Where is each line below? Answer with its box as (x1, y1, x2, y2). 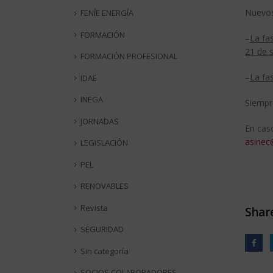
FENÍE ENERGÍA (80, 7, 133, 19)
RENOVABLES (80, 180, 129, 192)
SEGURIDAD (80, 224, 124, 235)
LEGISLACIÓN (80, 137, 128, 149)
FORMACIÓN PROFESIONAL (80, 51, 177, 62)
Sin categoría (80, 245, 129, 257)
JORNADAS (80, 115, 119, 127)
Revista (80, 202, 108, 213)
